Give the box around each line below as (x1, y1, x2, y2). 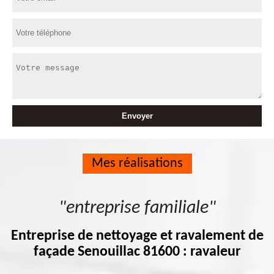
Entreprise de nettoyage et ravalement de (10, 229, 264, 243)
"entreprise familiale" (58, 199, 216, 218)
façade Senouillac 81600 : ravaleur (33, 245, 241, 259)
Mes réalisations (91, 157, 183, 171)
